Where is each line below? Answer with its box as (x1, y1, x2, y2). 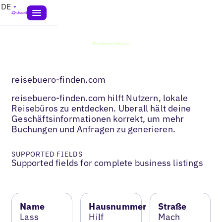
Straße (158, 200, 187, 212)
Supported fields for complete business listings (11, 157, 203, 168)
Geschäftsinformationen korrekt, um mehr (11, 112, 184, 124)
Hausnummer (89, 200, 147, 212)
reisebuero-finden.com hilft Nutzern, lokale (11, 92, 188, 104)
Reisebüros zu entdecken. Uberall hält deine (11, 102, 191, 114)
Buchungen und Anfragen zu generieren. (11, 123, 175, 135)
